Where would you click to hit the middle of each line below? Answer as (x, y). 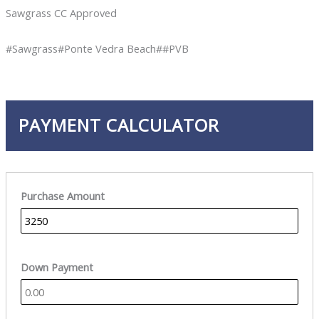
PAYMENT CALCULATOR (119, 125)
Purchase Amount (62, 196)
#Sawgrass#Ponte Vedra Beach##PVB (97, 48)
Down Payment (57, 267)
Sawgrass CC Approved (61, 13)
